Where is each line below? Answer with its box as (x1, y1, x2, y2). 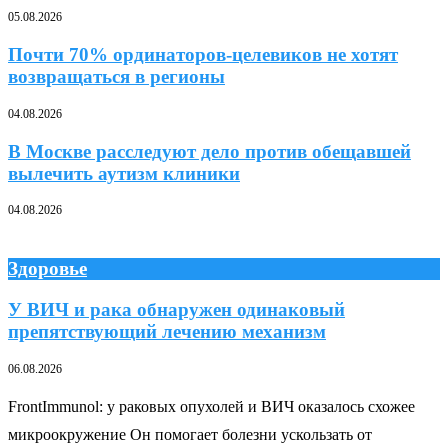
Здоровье (8, 258, 87, 280)
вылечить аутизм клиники (8, 162, 240, 184)
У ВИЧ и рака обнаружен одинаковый (8, 299, 345, 320)
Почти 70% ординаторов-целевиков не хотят (8, 44, 398, 66)
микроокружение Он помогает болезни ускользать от (8, 425, 372, 443)
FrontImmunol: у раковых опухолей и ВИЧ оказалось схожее (8, 397, 415, 415)
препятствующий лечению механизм (8, 321, 326, 342)
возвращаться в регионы (8, 66, 225, 88)
